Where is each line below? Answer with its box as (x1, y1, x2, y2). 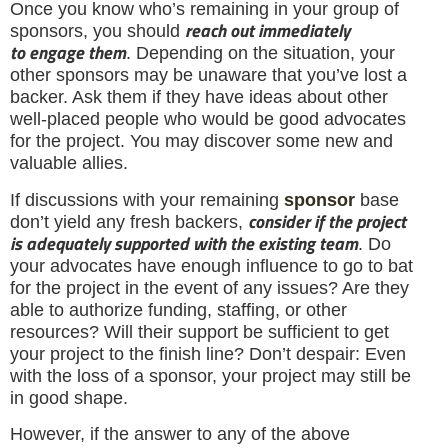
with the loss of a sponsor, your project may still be (10, 365, 411, 386)
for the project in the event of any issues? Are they (10, 277, 409, 298)
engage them (29, 39, 126, 67)
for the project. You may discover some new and (10, 131, 393, 152)
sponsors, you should (10, 21, 185, 42)
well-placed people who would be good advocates (10, 109, 406, 130)
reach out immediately (185, 17, 350, 45)
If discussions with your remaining (10, 189, 284, 210)
